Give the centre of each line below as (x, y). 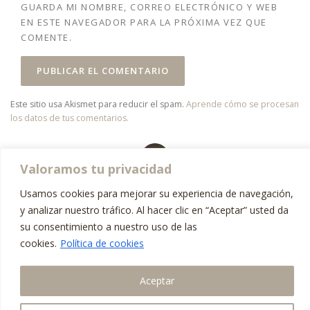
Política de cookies (102, 243)
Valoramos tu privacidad (96, 168)
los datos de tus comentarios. (70, 118)
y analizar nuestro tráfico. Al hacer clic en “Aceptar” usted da (154, 210)
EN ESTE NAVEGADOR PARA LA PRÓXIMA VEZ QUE (144, 22)
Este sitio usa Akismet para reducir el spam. (98, 104)
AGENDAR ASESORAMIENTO (242, 293)
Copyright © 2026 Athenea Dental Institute (99, 194)
